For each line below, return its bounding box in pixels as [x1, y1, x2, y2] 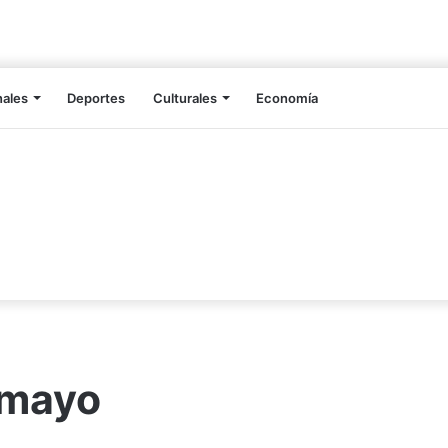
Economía [256, 90, 318, 107]
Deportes [67, 90, 125, 107]
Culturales [153, 90, 217, 107]
